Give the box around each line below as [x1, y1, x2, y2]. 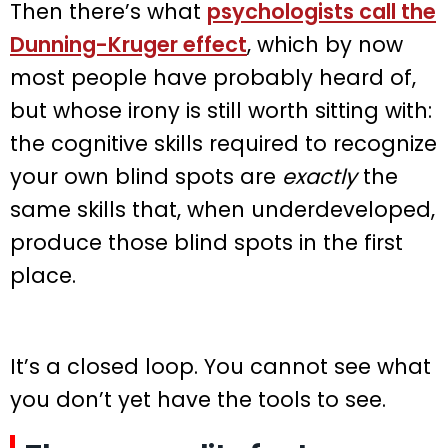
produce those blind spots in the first [10, 227, 403, 257]
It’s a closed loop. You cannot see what [10, 351, 431, 381]
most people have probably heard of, [10, 62, 416, 92]
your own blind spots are [10, 161, 282, 191]
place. [10, 260, 76, 290]
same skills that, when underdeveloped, [10, 194, 435, 224]
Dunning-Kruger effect [10, 29, 247, 59]
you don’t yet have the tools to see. [10, 384, 386, 414]
